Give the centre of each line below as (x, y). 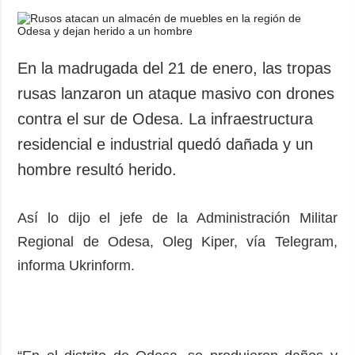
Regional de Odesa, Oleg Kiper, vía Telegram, (177, 241)
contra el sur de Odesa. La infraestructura (166, 118)
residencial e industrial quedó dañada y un (166, 144)
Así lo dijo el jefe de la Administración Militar (177, 218)
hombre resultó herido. (97, 169)
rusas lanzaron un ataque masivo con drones (176, 93)
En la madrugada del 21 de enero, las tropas (175, 68)
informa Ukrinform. (76, 265)
